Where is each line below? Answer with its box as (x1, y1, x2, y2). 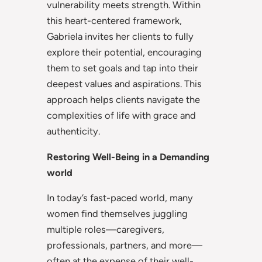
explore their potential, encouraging (47, 46, 202, 58)
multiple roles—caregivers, (47, 223, 164, 236)
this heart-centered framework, (47, 15, 182, 27)
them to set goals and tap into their (47, 62, 198, 74)
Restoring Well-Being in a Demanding (47, 150, 209, 163)
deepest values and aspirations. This (47, 78, 202, 90)
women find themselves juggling (47, 208, 188, 220)
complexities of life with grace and (47, 109, 196, 122)
